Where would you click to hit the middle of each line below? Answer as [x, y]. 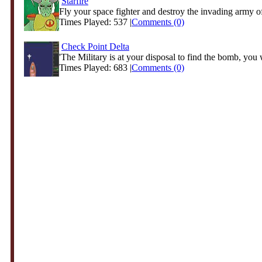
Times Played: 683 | [95, 68]
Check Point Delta [95, 46]
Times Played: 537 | [95, 22]
